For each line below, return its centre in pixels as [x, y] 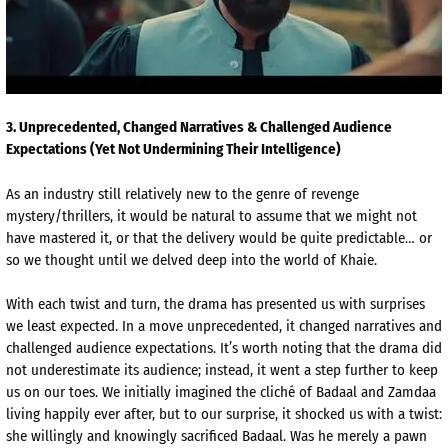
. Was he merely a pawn [355, 436]
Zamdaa [412, 392]
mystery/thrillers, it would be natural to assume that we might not [211, 215]
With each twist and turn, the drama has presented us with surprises [215, 304]
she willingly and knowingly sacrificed [124, 436]
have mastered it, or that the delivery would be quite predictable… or [219, 237]
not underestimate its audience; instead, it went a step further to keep [222, 370]
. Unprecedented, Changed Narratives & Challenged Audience [202, 127]
